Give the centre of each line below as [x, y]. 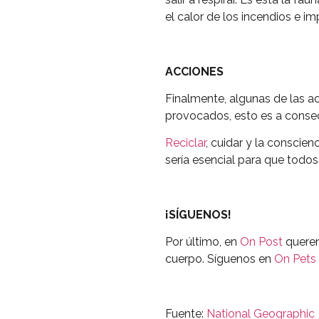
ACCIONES [194, 71]
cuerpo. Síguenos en [220, 259]
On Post [261, 242]
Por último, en [203, 242]
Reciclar [185, 143]
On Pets [295, 259]
